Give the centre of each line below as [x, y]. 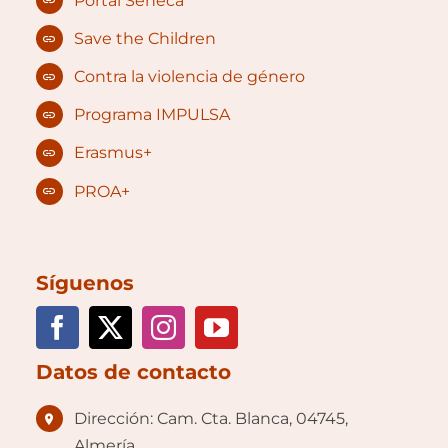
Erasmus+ [113, 153]
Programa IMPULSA [152, 115]
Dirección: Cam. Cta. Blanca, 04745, [211, 419]
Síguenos [84, 283]
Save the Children [145, 38]
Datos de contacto [133, 372]
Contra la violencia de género [190, 77]
